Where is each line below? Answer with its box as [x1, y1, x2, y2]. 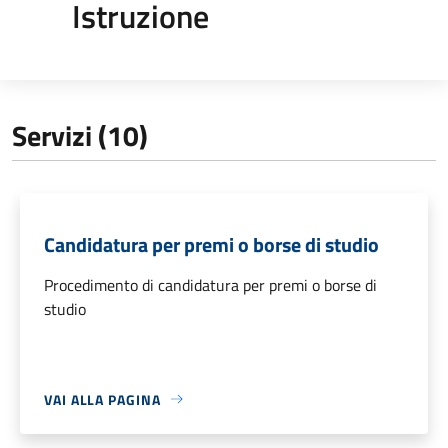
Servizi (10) [12, 113, 148, 157]
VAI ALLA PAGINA [44, 388, 161, 410]
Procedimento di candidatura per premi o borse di [44, 272, 377, 297]
